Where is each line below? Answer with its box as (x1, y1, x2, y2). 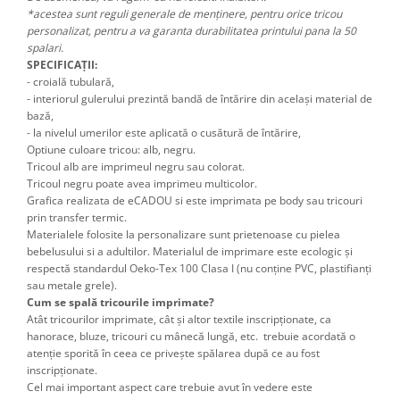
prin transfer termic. (27, 210, 127, 226)
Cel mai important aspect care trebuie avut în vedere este (27, 379, 312, 396)
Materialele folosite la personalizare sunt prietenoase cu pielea (27, 227, 340, 243)
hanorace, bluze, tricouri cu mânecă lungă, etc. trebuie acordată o (27, 329, 355, 345)
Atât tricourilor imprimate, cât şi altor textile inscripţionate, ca (27, 312, 331, 328)
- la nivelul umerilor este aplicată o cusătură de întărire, (27, 125, 301, 141)
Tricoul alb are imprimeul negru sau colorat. (27, 159, 245, 175)
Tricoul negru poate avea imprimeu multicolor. (27, 176, 257, 192)
